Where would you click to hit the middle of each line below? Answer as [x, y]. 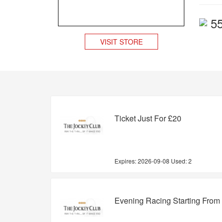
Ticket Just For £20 [148, 118]
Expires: [126, 161]
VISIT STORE [121, 41]
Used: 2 [181, 161]
